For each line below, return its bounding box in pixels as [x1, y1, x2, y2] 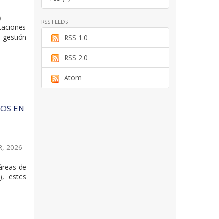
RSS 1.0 [64, 32, 88, 42]
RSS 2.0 [64, 53, 88, 63]
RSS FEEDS [41, 17, 68, 26]
